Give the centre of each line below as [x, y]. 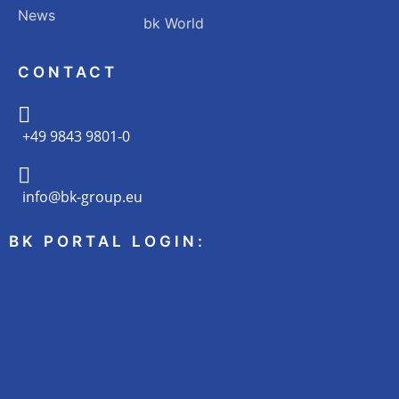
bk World [174, 24]
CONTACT [68, 73]
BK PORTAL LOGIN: [107, 242]
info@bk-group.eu [82, 197]
